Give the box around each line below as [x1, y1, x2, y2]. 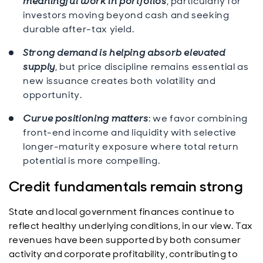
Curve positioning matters [23, 112, 149, 124]
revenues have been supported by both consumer [9, 234, 241, 246]
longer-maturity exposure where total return [23, 140, 239, 153]
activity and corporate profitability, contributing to [9, 248, 238, 260]
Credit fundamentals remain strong [9, 177, 243, 195]
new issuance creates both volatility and [23, 75, 216, 87]
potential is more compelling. [23, 154, 160, 167]
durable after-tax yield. [23, 23, 134, 35]
